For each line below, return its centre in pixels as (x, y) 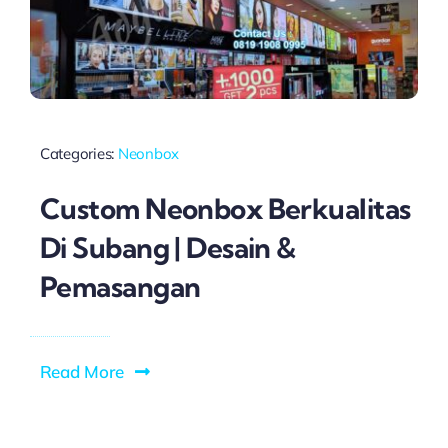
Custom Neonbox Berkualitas (225, 208)
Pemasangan (120, 286)
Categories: (78, 154)
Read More (81, 371)
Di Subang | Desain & (167, 247)
